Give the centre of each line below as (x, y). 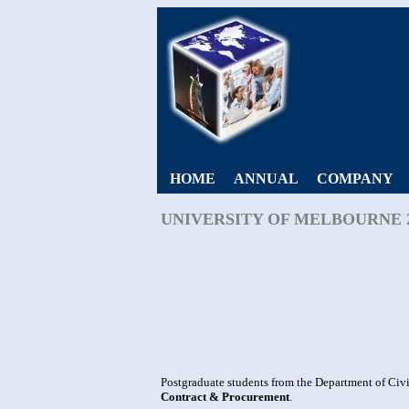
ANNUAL (266, 178)
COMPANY (355, 178)
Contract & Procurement (225, 397)
